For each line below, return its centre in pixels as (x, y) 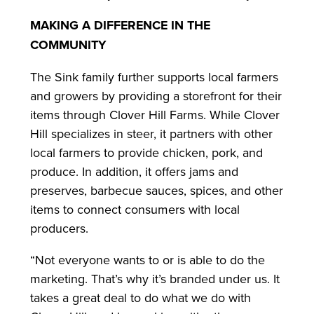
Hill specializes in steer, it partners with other (151, 133)
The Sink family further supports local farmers (154, 76)
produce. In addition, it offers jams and (134, 171)
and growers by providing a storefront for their (156, 95)
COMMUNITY (68, 45)
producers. (61, 228)
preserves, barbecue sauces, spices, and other (156, 190)
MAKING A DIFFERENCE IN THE (120, 25)
